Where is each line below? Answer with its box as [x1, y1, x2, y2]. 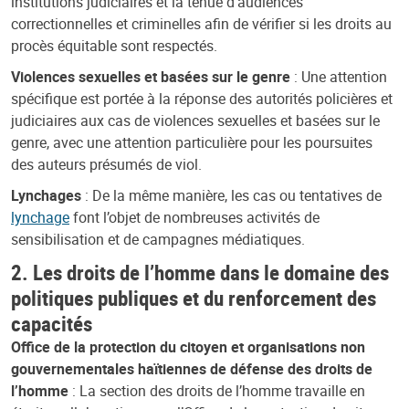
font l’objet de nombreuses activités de [69, 206, 320, 227]
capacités [11, 308, 92, 338]
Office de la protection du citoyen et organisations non [11, 336, 365, 357]
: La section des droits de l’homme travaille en [68, 380, 365, 401]
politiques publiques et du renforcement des [11, 282, 376, 312]
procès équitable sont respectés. [11, 35, 217, 56]
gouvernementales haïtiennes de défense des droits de [11, 358, 372, 379]
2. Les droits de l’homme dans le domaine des [11, 257, 389, 287]
